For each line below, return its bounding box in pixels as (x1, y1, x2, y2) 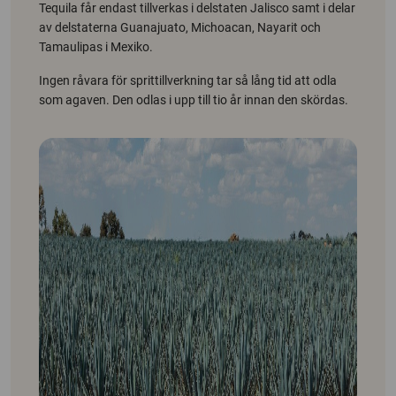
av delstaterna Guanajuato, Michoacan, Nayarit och (39, 19, 321, 34)
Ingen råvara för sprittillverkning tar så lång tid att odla (39, 72, 337, 88)
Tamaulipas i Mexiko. (39, 39, 153, 54)
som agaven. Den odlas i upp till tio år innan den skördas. (39, 92, 348, 107)
